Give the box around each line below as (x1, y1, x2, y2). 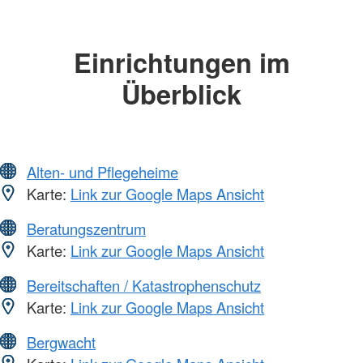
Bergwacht (27, 331, 96, 353)
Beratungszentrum (27, 218, 146, 240)
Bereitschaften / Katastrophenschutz (27, 275, 261, 297)
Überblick (122, 74, 241, 113)
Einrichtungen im (73, 42, 290, 81)
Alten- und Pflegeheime (27, 161, 178, 183)
